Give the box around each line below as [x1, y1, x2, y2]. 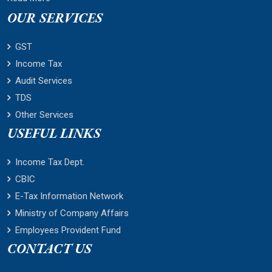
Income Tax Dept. [15, 157, 84, 168]
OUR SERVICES [7, 9, 103, 27]
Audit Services [15, 75, 72, 86]
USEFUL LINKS [7, 124, 101, 142]
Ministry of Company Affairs [15, 208, 129, 219]
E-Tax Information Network [15, 191, 123, 202]
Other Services [15, 109, 73, 120]
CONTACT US [7, 240, 92, 257]
